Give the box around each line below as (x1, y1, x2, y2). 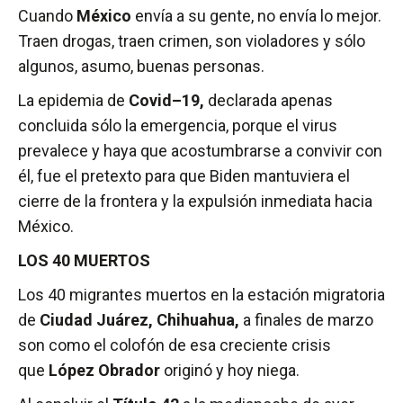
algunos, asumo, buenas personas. (18, 57, 264, 76)
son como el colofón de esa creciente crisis (18, 336, 331, 355)
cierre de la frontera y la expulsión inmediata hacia (18, 192, 372, 211)
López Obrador (49, 361, 160, 381)
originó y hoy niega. (160, 361, 300, 381)
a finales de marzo (239, 310, 373, 330)
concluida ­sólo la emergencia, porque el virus (18, 116, 337, 136)
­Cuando (18, 6, 76, 26)
